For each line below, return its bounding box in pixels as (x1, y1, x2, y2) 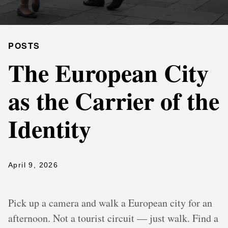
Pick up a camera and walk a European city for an (8, 196, 212, 210)
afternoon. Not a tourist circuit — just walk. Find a (8, 211, 218, 225)
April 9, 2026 (8, 161, 59, 169)
